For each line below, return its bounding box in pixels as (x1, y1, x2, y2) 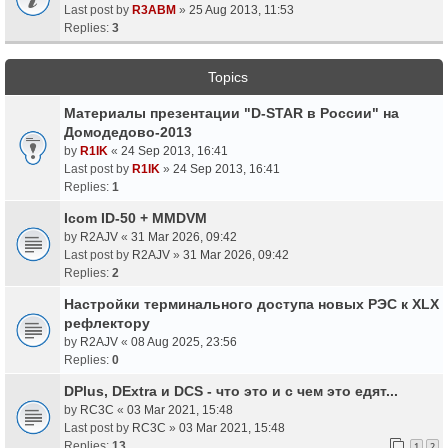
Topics (207, 68, 248, 85)
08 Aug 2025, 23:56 (131, 334, 237, 349)
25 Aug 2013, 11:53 (189, 2, 294, 17)
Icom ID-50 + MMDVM (64, 209, 207, 226)
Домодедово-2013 (64, 123, 192, 140)
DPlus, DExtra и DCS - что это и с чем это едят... (64, 382, 398, 399)
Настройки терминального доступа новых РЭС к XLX (64, 295, 439, 312)
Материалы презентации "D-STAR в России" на (64, 104, 399, 121)
